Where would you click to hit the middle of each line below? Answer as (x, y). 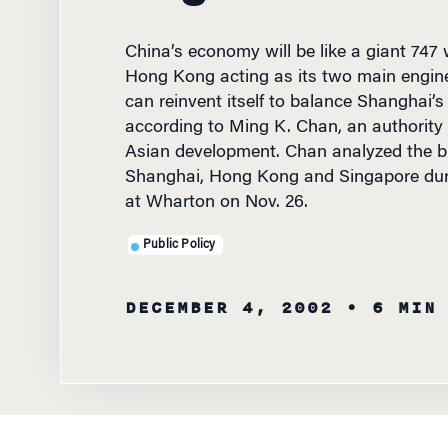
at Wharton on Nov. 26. (216, 203)
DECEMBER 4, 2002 (228, 308)
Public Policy (179, 244)
